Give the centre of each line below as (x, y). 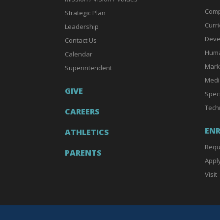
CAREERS (82, 111)
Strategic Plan (85, 13)
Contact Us (81, 40)
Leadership (82, 26)
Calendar (79, 54)
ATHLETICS (87, 132)
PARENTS (83, 152)
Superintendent (88, 68)
